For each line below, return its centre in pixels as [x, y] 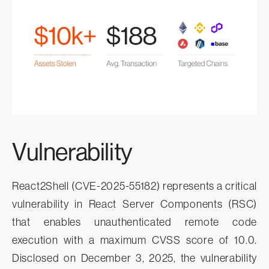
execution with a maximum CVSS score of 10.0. [134, 240]
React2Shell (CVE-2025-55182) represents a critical [134, 186]
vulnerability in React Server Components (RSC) [134, 204]
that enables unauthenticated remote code [134, 222]
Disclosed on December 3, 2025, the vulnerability [134, 258]
